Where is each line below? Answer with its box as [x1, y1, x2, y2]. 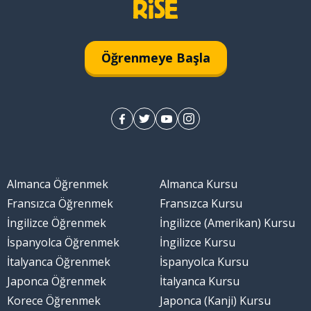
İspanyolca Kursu [160, 254, 249, 270]
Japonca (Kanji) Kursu [160, 293, 271, 309]
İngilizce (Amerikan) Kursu [160, 215, 295, 231]
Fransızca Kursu [160, 196, 242, 212]
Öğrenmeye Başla [101, 49, 210, 66]
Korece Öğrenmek [6, 293, 101, 309]
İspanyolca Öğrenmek [6, 235, 119, 251]
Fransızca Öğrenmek [6, 196, 113, 212]
